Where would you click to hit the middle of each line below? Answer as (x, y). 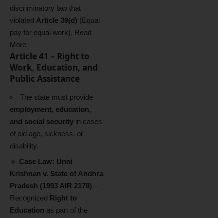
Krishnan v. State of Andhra (56, 173)
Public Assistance (45, 79)
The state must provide (56, 97)
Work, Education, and (54, 67)
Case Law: (37, 161)
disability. (24, 145)
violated (23, 20)
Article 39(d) (57, 20)
